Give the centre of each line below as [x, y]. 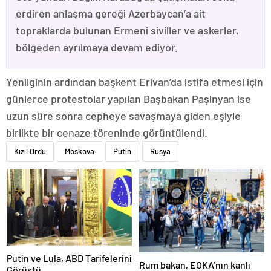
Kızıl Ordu [30, 151]
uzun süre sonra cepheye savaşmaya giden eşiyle [123, 115]
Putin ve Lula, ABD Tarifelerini [69, 258]
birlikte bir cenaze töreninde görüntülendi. [107, 132]
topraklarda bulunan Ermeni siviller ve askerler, [127, 30]
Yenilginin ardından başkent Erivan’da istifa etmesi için [135, 81]
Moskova [80, 151]
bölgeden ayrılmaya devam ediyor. [97, 47]
